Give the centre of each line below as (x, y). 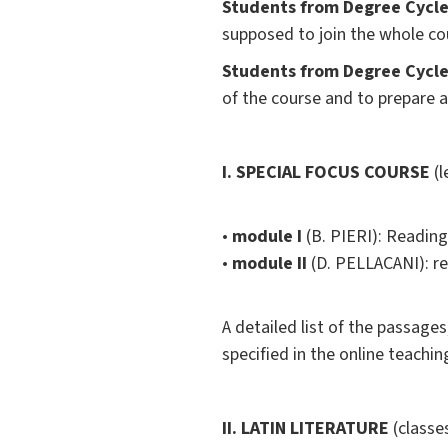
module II (271, 264)
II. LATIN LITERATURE (305, 429)
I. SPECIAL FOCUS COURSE (328, 173)
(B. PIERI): (342, 237)
